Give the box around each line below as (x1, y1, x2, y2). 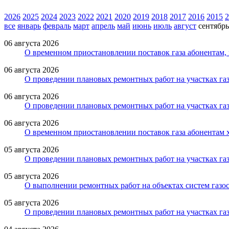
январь (17, 21, 41, 30)
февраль (43, 21, 71, 30)
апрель (91, 21, 115, 30)
